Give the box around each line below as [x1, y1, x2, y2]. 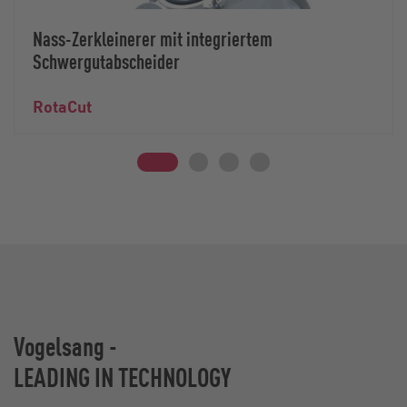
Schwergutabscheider [33, 47, 180, 74]
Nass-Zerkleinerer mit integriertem [33, 25, 273, 51]
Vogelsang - [14, 329, 122, 363]
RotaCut [33, 94, 92, 116]
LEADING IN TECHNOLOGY [14, 360, 231, 394]
